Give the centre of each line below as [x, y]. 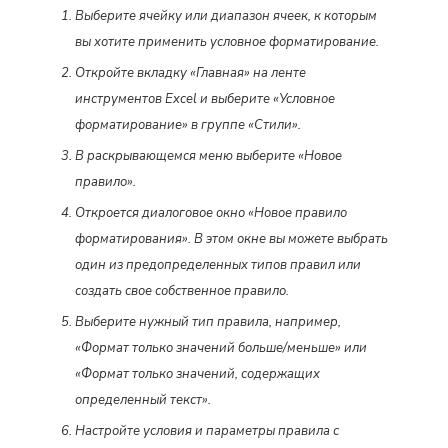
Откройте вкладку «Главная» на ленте [190, 73]
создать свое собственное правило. [182, 291]
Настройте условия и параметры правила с [207, 431]
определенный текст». [143, 400]
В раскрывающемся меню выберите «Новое [208, 156]
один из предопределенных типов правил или [218, 265]
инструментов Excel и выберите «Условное [205, 99]
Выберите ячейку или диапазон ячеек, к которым [226, 16]
